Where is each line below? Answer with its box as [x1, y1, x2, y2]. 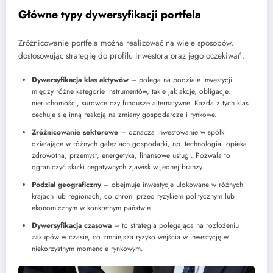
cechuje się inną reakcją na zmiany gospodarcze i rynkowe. [32, 108, 217, 120]
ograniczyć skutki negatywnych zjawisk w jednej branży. [32, 161, 204, 172]
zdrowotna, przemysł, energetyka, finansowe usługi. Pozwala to [32, 149, 230, 161]
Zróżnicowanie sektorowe [32, 126, 118, 138]
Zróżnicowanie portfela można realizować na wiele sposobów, [18, 37, 233, 49]
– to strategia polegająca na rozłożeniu [112, 219, 239, 231]
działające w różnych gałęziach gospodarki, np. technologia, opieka [32, 138, 247, 149]
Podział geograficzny [32, 179, 101, 190]
